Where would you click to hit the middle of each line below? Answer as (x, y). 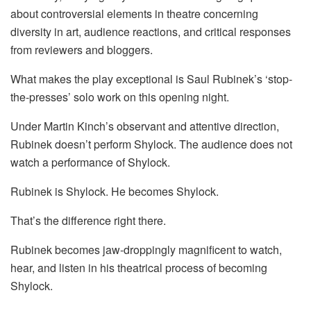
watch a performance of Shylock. (90, 162)
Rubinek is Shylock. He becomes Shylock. (115, 192)
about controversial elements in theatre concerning (134, 14)
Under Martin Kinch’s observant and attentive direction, (145, 126)
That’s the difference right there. (88, 221)
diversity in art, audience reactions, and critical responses (151, 32)
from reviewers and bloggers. (82, 50)
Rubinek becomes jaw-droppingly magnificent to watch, (146, 250)
